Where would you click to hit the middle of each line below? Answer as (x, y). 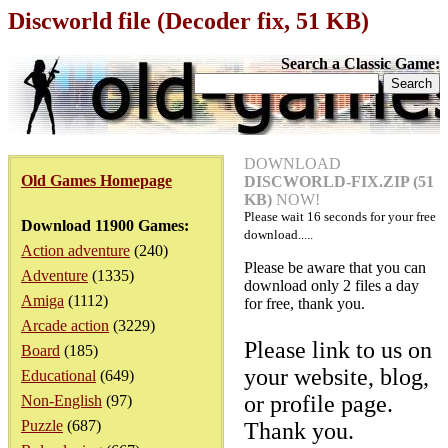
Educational (58, 375)
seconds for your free (378, 216)
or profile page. (318, 404)
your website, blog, (336, 377)
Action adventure (75, 250)
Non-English (61, 400)
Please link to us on (338, 350)
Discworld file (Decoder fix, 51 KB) (188, 21)
